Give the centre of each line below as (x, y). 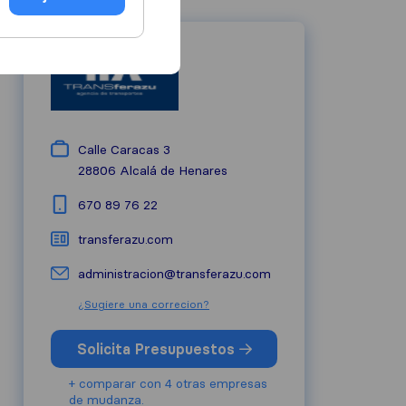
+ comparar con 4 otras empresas (168, 383)
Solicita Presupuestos (158, 349)
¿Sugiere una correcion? (144, 304)
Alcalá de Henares (174, 170)
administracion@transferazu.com (174, 274)
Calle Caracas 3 (124, 150)
